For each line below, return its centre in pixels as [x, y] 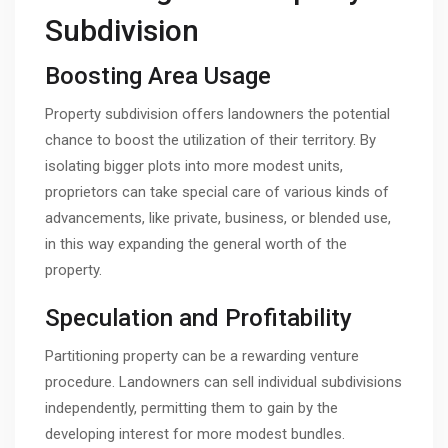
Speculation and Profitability [198, 318]
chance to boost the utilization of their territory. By [210, 139]
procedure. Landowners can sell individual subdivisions [223, 382]
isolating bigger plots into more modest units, [194, 165]
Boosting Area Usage [158, 75]
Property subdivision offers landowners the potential [217, 113]
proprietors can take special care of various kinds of [217, 191]
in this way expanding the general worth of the [196, 243]
